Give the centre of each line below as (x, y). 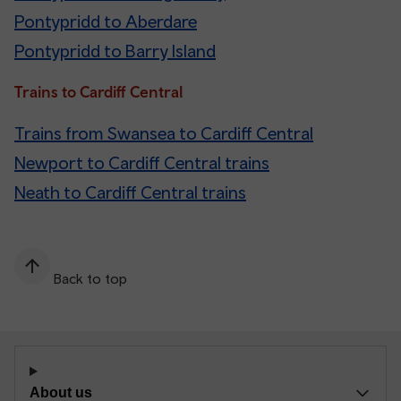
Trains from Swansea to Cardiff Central (164, 133)
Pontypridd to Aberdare (106, 21)
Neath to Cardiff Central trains (130, 192)
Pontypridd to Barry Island (115, 51)
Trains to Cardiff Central (98, 92)
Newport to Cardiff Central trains (142, 163)
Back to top (90, 279)
